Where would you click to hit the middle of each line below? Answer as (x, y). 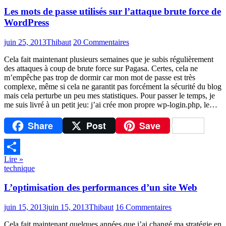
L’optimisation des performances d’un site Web (101, 188)
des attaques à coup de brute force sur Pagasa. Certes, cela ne (101, 69)
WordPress (26, 23)
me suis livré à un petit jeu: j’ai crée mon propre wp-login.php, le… (111, 105)
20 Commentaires (101, 42)
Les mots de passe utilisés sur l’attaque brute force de (112, 12)
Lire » (14, 159)
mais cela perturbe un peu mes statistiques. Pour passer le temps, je (109, 96)
